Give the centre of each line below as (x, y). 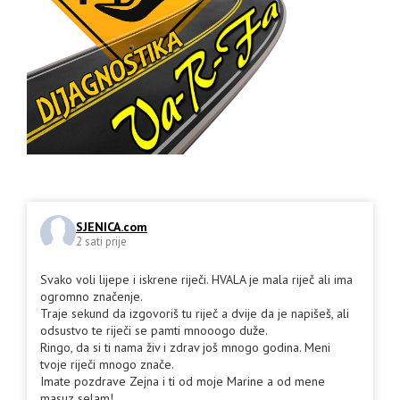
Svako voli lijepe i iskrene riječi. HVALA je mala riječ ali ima (196, 279)
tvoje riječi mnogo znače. (107, 364)
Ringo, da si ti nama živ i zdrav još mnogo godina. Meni (185, 347)
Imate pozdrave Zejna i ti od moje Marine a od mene (183, 381)
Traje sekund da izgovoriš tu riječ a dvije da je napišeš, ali (195, 313)
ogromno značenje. (92, 296)
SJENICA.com (112, 227)
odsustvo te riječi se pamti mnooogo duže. (154, 330)
